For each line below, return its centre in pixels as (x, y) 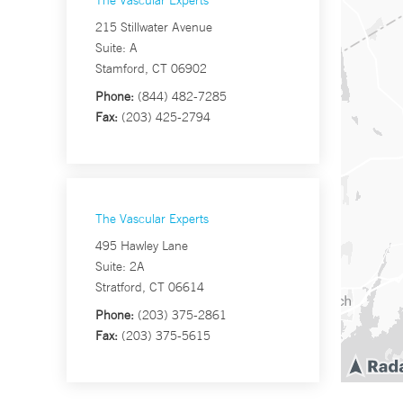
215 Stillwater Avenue (154, 27)
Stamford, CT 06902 (151, 69)
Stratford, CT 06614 (150, 287)
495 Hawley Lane (142, 246)
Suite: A (116, 48)
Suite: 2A (120, 267)
